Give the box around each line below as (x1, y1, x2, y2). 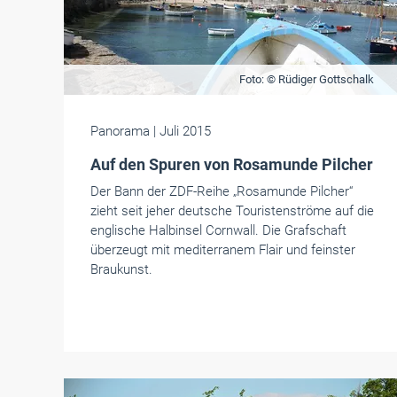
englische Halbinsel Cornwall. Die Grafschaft (90, 222, 346, 238)
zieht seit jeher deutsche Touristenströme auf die (90, 203, 374, 219)
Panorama (90, 123, 153, 139)
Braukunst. (90, 261, 152, 277)
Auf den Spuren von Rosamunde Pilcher (90, 155, 373, 174)
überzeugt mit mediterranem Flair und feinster (90, 242, 355, 258)
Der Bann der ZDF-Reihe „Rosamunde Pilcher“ (90, 183, 353, 199)
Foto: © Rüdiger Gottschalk (238, 73, 374, 86)
